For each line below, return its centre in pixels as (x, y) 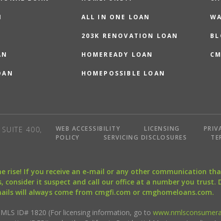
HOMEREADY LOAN (117, 55)
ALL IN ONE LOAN (116, 17)
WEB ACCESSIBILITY (88, 129)
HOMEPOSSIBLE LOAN (123, 73)
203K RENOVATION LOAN (130, 36)
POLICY (68, 137)
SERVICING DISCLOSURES (145, 137)
